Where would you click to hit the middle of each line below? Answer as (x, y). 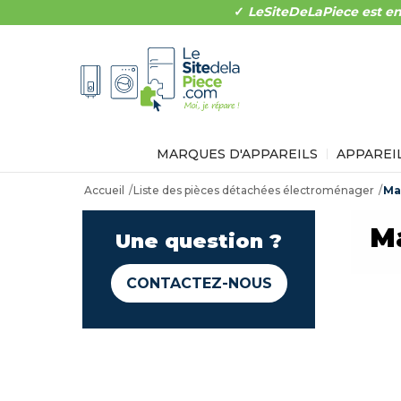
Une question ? (199, 241)
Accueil (104, 190)
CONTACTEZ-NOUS (199, 283)
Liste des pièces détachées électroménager (253, 190)
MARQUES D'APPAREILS (237, 154)
